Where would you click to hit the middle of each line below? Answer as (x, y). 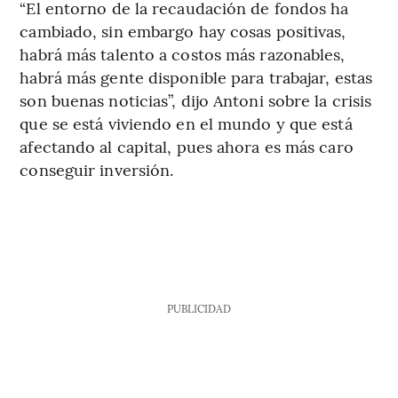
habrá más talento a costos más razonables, (183, 54)
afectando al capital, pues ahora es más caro (187, 147)
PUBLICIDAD (199, 309)
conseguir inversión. (97, 170)
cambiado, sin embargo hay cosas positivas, (183, 31)
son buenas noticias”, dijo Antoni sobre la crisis (196, 100)
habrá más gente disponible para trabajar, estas (196, 77)
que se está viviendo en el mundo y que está (186, 123)
